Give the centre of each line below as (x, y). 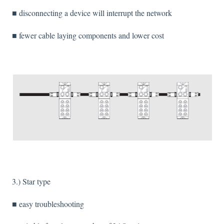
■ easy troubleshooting (48, 203)
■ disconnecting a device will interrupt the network (92, 13)
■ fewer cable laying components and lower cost (88, 35)
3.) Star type (31, 181)
